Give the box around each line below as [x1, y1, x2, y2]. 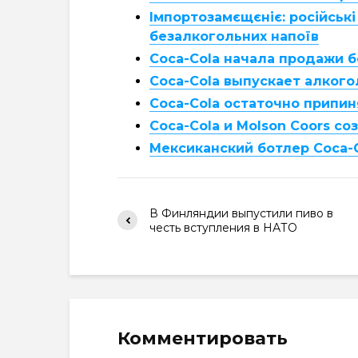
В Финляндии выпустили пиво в [149, 205, 333, 221]
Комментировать [117, 327, 288, 349]
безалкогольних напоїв [149, 28, 319, 44]
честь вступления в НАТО [149, 220, 297, 235]
